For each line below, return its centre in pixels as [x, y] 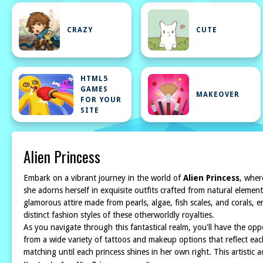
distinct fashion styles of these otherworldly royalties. [119, 215]
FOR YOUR [101, 100]
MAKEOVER [218, 95]
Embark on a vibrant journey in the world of [103, 178]
